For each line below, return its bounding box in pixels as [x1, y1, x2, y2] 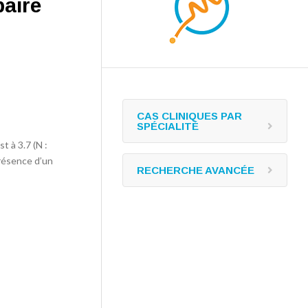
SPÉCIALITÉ [137, 120, 199, 132]
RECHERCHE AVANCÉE [137, 164, 254, 176]
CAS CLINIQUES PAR [137, 110, 242, 122]
